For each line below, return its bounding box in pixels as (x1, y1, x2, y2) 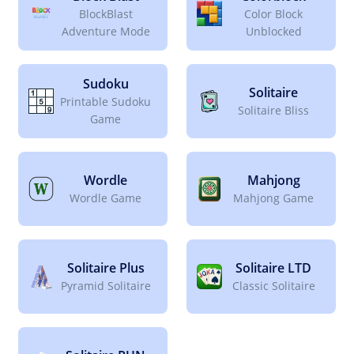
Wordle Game (70, 190, 142, 206)
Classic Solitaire (232, 278, 315, 294)
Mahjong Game (233, 190, 314, 206)
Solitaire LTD (235, 259, 312, 277)
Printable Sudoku (60, 94, 152, 110)
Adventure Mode (61, 24, 150, 40)
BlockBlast (78, 6, 133, 22)
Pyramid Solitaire (60, 278, 151, 294)
